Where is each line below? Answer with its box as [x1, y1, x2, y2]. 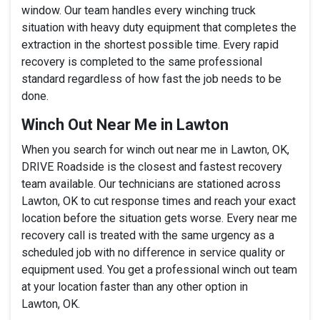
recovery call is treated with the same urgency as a [21, 228, 274, 242]
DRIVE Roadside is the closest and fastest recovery [21, 159, 282, 174]
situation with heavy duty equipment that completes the [21, 20, 296, 34]
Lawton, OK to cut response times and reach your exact [21, 194, 296, 208]
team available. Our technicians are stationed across [21, 176, 281, 191]
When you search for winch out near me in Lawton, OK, [21, 142, 289, 156]
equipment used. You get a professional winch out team [21, 262, 297, 276]
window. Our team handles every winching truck [21, 3, 256, 17]
